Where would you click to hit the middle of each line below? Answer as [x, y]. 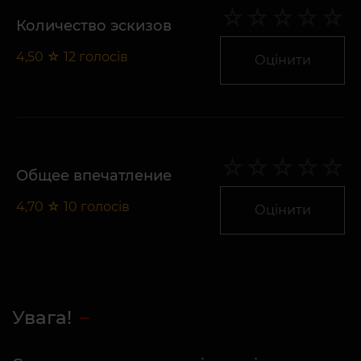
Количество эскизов [94, 26]
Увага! [42, 317]
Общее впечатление [94, 176]
